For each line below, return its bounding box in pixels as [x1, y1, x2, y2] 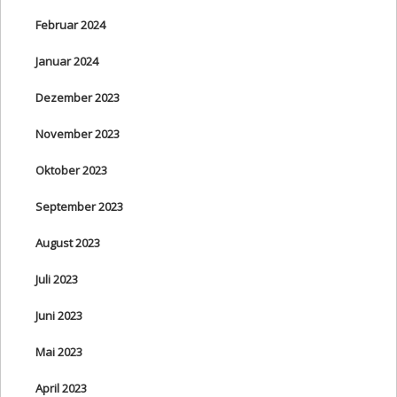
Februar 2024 [35, 16, 105, 33]
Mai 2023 [35, 343, 82, 360]
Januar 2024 [35, 52, 98, 69]
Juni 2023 [35, 307, 82, 323]
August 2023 [35, 234, 100, 251]
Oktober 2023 [35, 161, 107, 178]
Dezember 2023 [35, 89, 120, 105]
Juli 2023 [35, 270, 78, 287]
